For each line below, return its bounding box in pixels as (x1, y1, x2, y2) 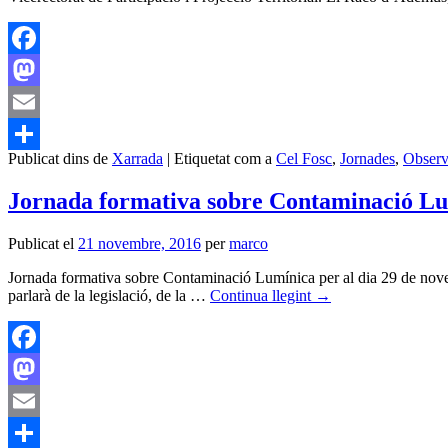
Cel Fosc (276, 150, 332, 168)
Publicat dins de (8, 150, 108, 168)
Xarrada (112, 150, 163, 168)
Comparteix (8, 157, 82, 175)
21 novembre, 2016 (78, 235, 201, 253)
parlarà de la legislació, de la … (8, 287, 210, 305)
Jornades (340, 150, 395, 168)
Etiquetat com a (174, 150, 272, 168)
